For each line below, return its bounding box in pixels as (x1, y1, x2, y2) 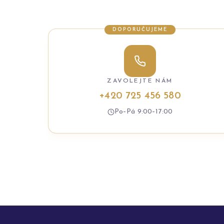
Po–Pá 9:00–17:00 (114, 108, 173, 115)
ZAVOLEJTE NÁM (107, 78, 173, 84)
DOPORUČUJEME (112, 27, 167, 32)
